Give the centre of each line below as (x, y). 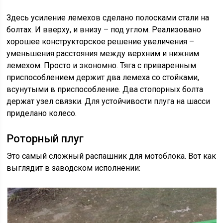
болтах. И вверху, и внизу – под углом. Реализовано (104, 30)
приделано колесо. (42, 113)
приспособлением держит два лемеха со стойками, (103, 77)
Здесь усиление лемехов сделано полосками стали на (108, 18)
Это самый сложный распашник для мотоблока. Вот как (111, 156)
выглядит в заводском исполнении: (74, 168)
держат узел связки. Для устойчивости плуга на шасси (109, 101)
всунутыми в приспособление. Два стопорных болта (105, 89)
